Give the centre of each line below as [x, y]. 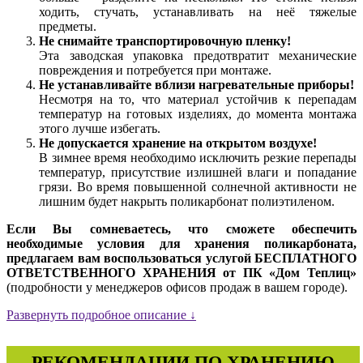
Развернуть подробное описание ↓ [101, 314]
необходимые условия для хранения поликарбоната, [181, 243]
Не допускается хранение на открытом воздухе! [178, 143]
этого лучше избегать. [100, 128]
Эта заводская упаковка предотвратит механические [198, 55]
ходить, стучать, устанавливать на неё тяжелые [198, 11]
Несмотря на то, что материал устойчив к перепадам [198, 99]
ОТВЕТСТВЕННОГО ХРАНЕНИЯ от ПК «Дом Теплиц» [181, 272]
